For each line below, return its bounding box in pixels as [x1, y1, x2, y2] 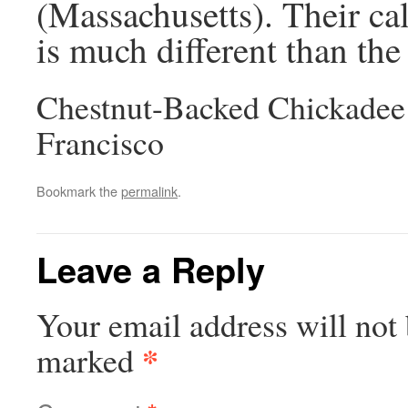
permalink [121, 180, 178, 200]
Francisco [36, 119, 164, 164]
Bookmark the [36, 180, 121, 200]
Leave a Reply [36, 243, 265, 294]
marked [36, 337, 142, 382]
